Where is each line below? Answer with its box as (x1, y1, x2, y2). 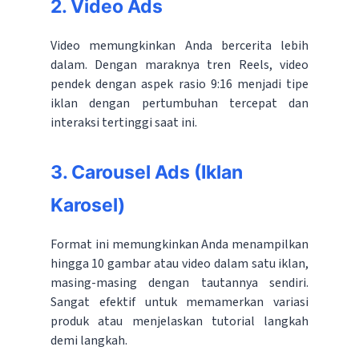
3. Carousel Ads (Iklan (50, 161, 243, 184)
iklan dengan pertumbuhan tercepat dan (50, 95, 309, 113)
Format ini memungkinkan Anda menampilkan (50, 236, 309, 254)
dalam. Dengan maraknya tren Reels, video (50, 56, 309, 75)
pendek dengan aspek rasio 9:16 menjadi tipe (50, 75, 309, 94)
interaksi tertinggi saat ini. (50, 114, 197, 132)
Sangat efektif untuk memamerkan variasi (50, 293, 309, 312)
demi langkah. (50, 332, 127, 350)
